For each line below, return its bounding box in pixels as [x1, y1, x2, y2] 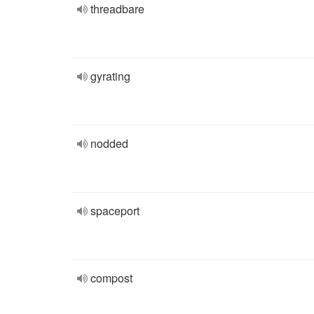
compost [90, 270, 132, 286]
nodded [90, 135, 128, 151]
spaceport [90, 203, 139, 219]
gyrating [90, 68, 130, 84]
